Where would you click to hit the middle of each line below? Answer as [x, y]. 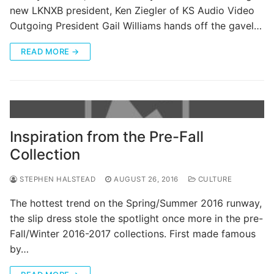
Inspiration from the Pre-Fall [107, 136]
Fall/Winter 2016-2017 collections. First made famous [133, 233]
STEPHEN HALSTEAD [56, 179]
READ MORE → [50, 51]
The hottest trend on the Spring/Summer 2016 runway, [136, 203]
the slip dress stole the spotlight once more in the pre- [136, 218]
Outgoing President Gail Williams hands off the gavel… [136, 25]
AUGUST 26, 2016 [146, 179]
